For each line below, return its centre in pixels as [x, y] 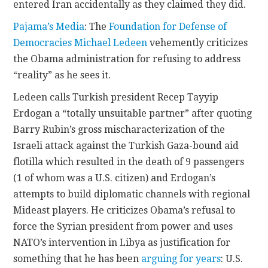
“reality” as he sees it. [62, 75]
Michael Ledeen [111, 42]
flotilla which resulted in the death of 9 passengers [129, 162]
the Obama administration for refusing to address [127, 59]
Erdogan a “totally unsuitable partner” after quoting [133, 113]
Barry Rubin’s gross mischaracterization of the [119, 129]
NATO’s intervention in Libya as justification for [122, 242]
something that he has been [77, 258]
